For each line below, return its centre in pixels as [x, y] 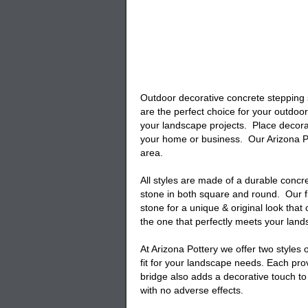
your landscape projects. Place [210, 125]
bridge [154, 276]
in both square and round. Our [234, 194]
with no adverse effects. [192, 290]
